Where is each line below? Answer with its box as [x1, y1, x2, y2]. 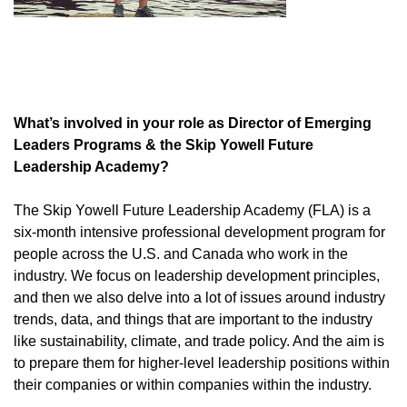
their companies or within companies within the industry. [14, 377, 372, 392]
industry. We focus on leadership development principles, [14, 268, 380, 283]
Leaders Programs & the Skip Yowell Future [14, 137, 313, 153]
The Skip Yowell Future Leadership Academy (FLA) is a [14, 203, 371, 218]
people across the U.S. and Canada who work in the [14, 246, 348, 262]
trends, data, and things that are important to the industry [14, 312, 372, 327]
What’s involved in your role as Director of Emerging [14, 115, 372, 131]
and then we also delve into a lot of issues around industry [14, 290, 385, 305]
